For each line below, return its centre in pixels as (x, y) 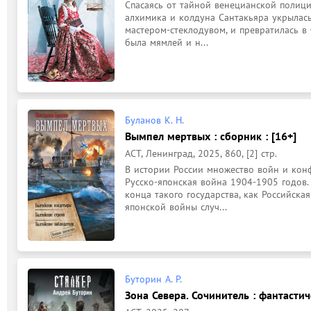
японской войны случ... (176, 207)
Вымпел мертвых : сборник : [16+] (211, 136)
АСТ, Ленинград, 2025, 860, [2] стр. (201, 153)
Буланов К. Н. (154, 120)
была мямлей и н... (167, 42)
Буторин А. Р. (153, 279)
